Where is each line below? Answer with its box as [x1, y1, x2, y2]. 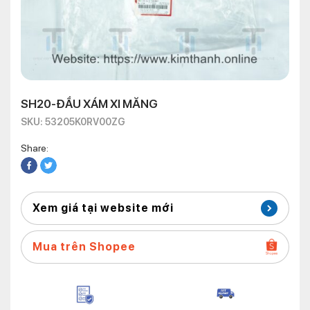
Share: [21, 143, 48, 154]
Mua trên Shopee [33, 240, 136, 253]
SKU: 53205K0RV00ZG [21, 116, 125, 127]
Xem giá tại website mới [33, 201, 174, 215]
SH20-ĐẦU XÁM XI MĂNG [21, 97, 158, 111]
